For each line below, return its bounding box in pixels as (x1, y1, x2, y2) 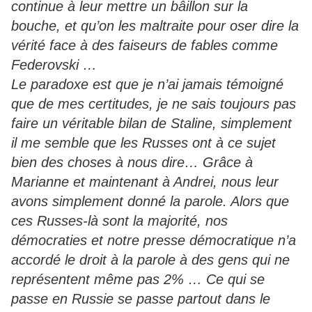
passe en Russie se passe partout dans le (11, 291, 270, 307)
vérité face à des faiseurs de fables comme (11, 38, 278, 54)
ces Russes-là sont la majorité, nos (11, 213, 228, 229)
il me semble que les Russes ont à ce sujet (11, 135, 276, 151)
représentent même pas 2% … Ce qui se (11, 272, 265, 288)
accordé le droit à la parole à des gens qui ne (11, 252, 290, 268)
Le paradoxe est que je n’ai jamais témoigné (11, 77, 283, 93)
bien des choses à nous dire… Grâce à (11, 155, 253, 171)
